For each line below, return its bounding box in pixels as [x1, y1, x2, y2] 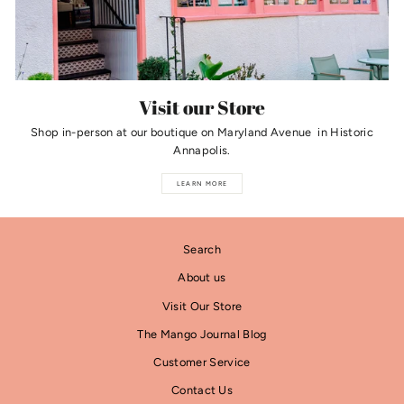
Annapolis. [173, 143, 231, 158]
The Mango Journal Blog [137, 326, 267, 341]
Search [183, 243, 221, 257]
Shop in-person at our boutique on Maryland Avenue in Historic [31, 125, 373, 140]
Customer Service [153, 355, 251, 369]
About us [178, 271, 226, 285]
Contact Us [170, 383, 234, 398]
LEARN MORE [176, 179, 228, 188]
